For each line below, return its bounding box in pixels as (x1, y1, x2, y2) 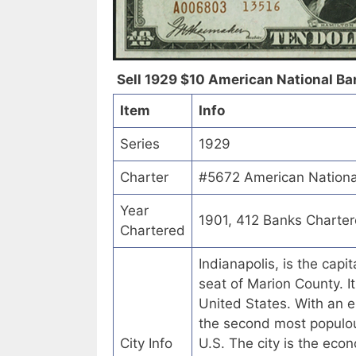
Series (120, 136, 160, 153)
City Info (120, 335, 172, 352)
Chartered (120, 222, 185, 239)
